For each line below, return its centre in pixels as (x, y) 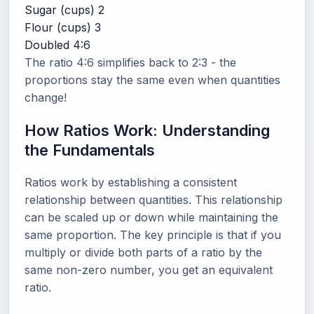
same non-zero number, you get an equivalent (149, 270)
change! (46, 97)
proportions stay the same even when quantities (152, 80)
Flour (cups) (58, 27)
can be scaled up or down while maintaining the (151, 217)
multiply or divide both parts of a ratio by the (143, 252)
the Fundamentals (90, 150)
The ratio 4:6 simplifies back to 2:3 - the (130, 62)
